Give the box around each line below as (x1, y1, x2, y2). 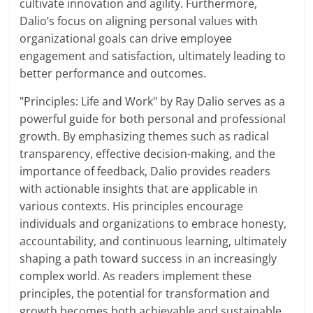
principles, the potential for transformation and (20, 286, 270, 302)
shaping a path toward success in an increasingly (20, 251, 277, 267)
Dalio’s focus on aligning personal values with (20, 13, 259, 29)
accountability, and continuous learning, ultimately (20, 233, 287, 249)
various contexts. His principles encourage (20, 198, 244, 214)
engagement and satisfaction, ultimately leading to (20, 48, 286, 64)
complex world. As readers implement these (20, 268, 252, 284)
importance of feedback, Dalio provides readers (20, 163, 271, 180)
